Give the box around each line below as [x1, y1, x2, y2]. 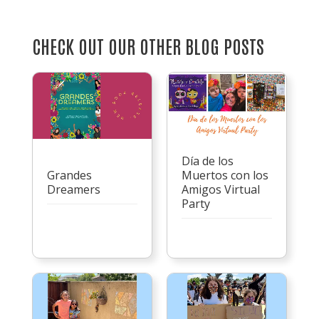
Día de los [181, 152, 234, 169]
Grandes [46, 167, 92, 183]
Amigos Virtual [181, 181, 260, 197]
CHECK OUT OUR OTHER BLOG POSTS [31, 33, 264, 58]
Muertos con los [181, 167, 268, 183]
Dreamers [46, 181, 100, 197]
